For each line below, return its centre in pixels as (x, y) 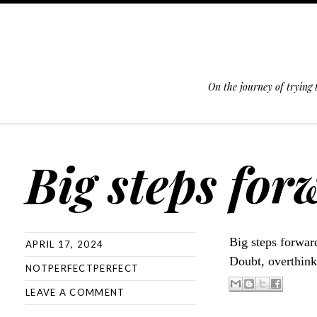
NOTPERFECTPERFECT (82, 268)
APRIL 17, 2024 (65, 244)
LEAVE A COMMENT (75, 292)
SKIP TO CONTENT (53, 136)
